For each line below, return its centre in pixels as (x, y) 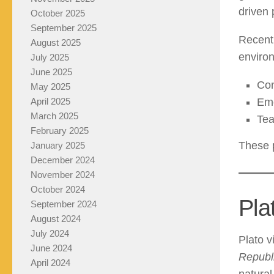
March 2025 (54, 116)
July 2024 (50, 234)
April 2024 (50, 263)
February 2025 (60, 131)
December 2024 (63, 160)
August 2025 (56, 43)
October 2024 (58, 190)
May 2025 (50, 87)
